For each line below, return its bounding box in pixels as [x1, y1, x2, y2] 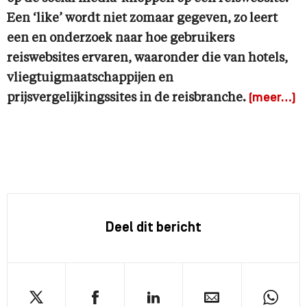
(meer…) [249, 92, 296, 106]
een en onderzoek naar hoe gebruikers [7, 32, 234, 45]
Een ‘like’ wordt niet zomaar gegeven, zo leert [7, 12, 278, 25]
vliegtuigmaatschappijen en [7, 72, 173, 85]
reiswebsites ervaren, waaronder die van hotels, [7, 52, 288, 65]
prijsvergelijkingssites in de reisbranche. [7, 92, 249, 105]
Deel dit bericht [106, 221, 201, 236]
